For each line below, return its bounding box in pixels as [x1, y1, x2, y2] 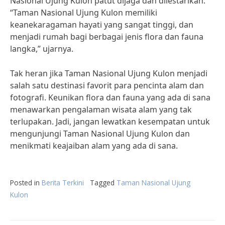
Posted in [10, 178, 42, 187]
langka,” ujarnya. [10, 43, 73, 54]
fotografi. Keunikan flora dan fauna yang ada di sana [10, 92, 210, 103]
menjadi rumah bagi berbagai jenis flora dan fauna [10, 31, 203, 42]
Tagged [90, 178, 117, 187]
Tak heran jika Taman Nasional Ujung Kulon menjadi [10, 68, 207, 79]
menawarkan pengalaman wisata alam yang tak [10, 104, 192, 115]
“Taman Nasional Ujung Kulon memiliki [10, 7, 157, 18]
